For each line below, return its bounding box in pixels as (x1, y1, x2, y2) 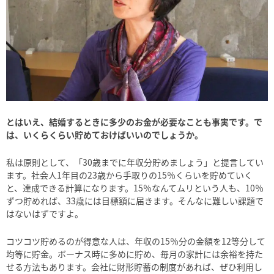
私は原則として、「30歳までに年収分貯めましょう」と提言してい (6, 155, 264, 168)
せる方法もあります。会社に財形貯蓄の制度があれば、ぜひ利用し (6, 260, 262, 273)
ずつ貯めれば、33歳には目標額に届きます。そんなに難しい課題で (6, 194, 264, 207)
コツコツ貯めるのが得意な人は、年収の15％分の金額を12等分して (6, 234, 265, 247)
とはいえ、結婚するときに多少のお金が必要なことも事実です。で (6, 115, 262, 128)
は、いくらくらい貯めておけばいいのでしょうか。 (6, 128, 203, 141)
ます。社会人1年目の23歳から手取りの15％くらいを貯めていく (6, 168, 253, 181)
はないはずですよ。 (6, 207, 83, 220)
